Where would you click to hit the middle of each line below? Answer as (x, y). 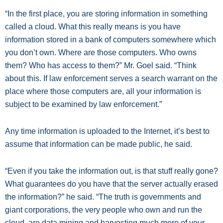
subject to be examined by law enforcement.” (83, 104)
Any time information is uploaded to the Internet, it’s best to (107, 131)
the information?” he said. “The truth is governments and (103, 197)
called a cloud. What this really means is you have (93, 27)
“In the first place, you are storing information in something (106, 14)
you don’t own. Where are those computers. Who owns (101, 53)
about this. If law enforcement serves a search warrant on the (111, 78)
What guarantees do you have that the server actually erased (111, 184)
